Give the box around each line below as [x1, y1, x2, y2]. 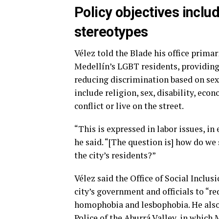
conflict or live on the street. [74, 100, 184, 111]
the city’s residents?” [74, 150, 156, 161]
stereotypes [74, 23, 148, 40]
